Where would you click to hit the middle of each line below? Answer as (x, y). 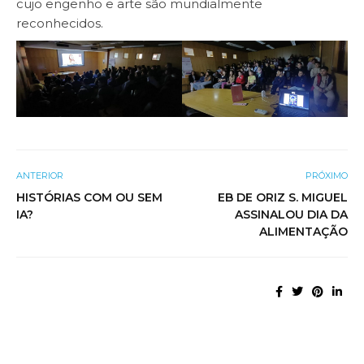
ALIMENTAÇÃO (303, 231)
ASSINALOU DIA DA (291, 214)
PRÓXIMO (327, 175)
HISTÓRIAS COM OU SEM (89, 197)
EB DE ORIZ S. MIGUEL (283, 197)
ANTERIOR (40, 175)
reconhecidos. (60, 23)
